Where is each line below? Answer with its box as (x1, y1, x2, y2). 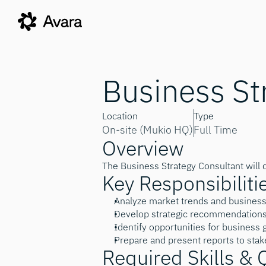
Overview (102, 135, 184, 161)
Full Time (194, 123, 237, 137)
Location (102, 110, 138, 122)
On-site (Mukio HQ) (102, 123, 193, 137)
